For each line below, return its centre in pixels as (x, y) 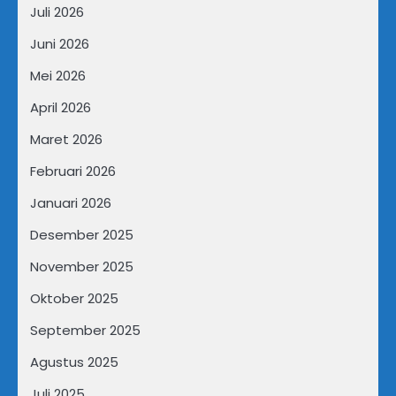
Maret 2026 (66, 139)
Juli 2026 (57, 11)
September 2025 (85, 330)
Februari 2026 (73, 171)
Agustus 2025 (74, 362)
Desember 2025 (82, 234)
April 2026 (61, 107)
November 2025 (82, 266)
